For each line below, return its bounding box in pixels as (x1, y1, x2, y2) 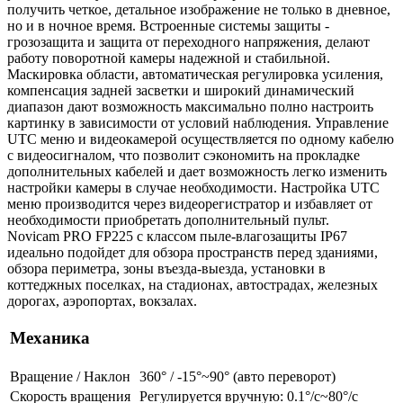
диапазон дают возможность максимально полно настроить (7, 98, 373, 114)
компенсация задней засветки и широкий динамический (7, 82, 354, 98)
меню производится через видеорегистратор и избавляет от (7, 195, 372, 211)
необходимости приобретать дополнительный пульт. (7, 211, 329, 228)
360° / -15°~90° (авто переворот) (139, 368, 336, 384)
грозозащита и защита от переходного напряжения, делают (7, 33, 370, 49)
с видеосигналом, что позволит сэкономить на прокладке (7, 147, 360, 163)
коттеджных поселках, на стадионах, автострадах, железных (7, 276, 378, 292)
